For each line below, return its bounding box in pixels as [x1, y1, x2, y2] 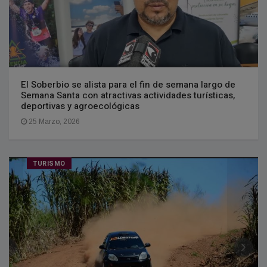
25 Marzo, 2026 [27, 117, 80, 126]
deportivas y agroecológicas [21, 99, 139, 113]
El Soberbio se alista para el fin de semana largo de [21, 77, 235, 91]
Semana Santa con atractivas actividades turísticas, [21, 88, 235, 102]
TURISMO [33, 158, 66, 169]
